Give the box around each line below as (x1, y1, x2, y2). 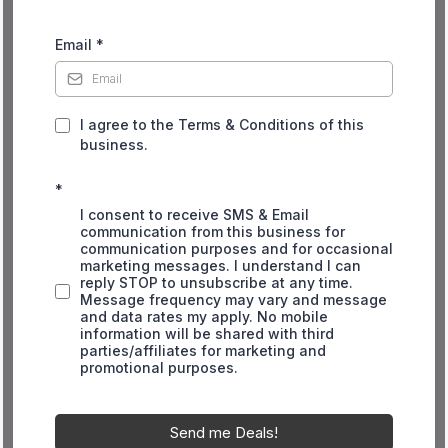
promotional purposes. (80, 359, 238, 377)
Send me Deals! (170, 423, 278, 443)
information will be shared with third (80, 325, 334, 343)
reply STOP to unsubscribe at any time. (80, 274, 353, 292)
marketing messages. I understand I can (80, 257, 361, 275)
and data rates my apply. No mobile (80, 308, 328, 326)
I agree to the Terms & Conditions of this (80, 116, 364, 134)
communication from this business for (80, 223, 345, 241)
